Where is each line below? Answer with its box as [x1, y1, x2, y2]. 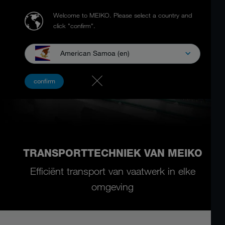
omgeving [91, 181, 134, 193]
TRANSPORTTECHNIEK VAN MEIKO [23, 147, 202, 159]
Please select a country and [114, 11, 192, 19]
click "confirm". [53, 22, 95, 30]
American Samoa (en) [60, 49, 130, 57]
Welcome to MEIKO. [53, 11, 114, 19]
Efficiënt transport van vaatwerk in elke [30, 165, 195, 177]
